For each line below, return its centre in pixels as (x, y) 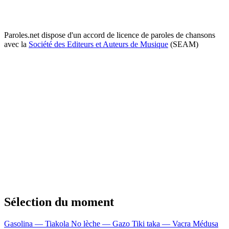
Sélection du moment (59, 202)
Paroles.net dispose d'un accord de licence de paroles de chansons (110, 35)
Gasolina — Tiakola (38, 223)
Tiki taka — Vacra (162, 223)
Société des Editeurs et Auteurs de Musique (98, 44)
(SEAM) (183, 44)
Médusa (205, 223)
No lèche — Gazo (101, 223)
